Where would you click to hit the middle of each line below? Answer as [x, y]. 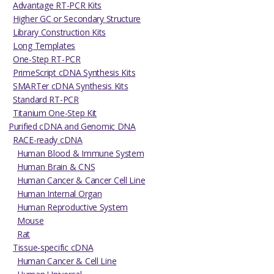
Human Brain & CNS [56, 166]
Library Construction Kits [59, 32]
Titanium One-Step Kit [55, 113]
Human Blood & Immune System [81, 153]
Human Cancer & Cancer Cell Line [81, 180]
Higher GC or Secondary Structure [77, 18]
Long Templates [44, 45]
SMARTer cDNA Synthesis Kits [71, 86]
